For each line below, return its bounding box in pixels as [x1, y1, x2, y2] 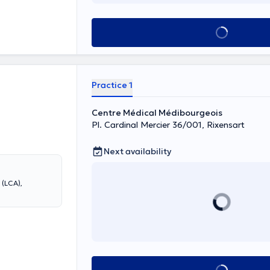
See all [206, 27, 237, 39]
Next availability [104, 146, 171, 157]
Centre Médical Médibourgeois [92, 107, 222, 118]
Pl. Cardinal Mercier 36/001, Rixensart [92, 119, 245, 130]
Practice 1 [92, 80, 133, 90]
